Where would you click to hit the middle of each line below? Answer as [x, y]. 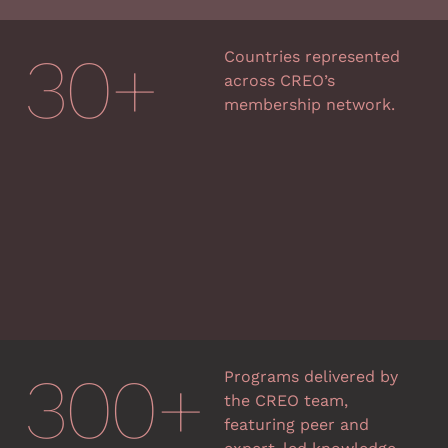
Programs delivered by [311, 376]
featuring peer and [296, 424]
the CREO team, [286, 400]
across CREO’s [279, 80]
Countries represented [312, 56]
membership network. [309, 104]
